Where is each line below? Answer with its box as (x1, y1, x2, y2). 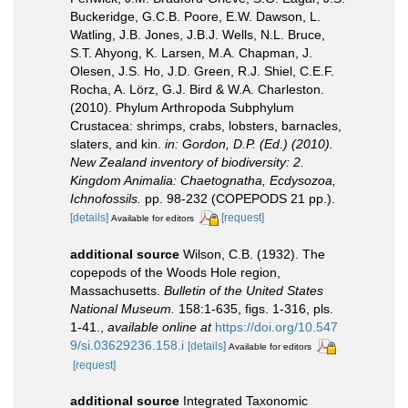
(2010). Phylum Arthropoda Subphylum (70, 99, 294, 115)
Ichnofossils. (70, 190, 141, 206)
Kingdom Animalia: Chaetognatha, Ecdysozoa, (70, 172, 336, 188)
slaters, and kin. (70, 136, 165, 151)
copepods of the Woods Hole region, (70, 264, 280, 280)
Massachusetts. (70, 282, 164, 298)
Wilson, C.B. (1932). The (183, 246, 325, 261)
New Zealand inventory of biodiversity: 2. (70, 154, 304, 169)
